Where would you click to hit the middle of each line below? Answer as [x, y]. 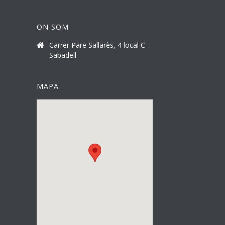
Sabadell [63, 55]
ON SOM [53, 27]
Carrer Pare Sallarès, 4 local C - [99, 45]
